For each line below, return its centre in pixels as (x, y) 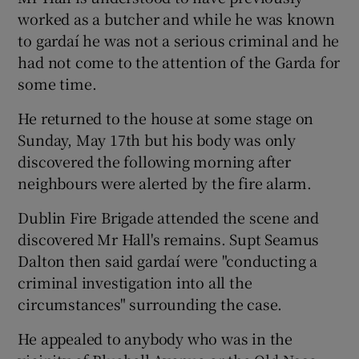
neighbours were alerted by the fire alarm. (165, 182)
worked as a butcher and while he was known (177, 18)
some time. (57, 83)
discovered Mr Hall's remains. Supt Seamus (169, 238)
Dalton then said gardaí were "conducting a (168, 260)
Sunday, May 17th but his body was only (157, 139)
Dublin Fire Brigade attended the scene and (169, 217)
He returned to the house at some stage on (166, 117)
